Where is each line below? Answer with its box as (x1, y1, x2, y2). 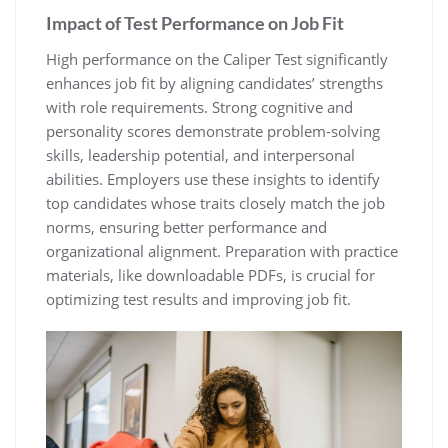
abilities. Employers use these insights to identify (46, 168, 380, 189)
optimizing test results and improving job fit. (46, 288, 351, 309)
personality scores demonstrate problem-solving (46, 120, 380, 141)
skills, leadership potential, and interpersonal (46, 144, 355, 165)
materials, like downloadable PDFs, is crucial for (46, 264, 375, 285)
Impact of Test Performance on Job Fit (46, 11, 344, 34)
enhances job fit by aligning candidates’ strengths (46, 72, 383, 93)
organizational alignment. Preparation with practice (46, 240, 398, 261)
